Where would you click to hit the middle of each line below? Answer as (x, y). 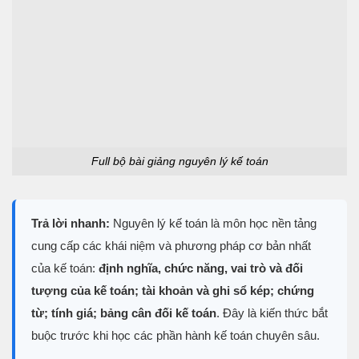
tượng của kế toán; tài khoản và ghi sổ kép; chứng (173, 291)
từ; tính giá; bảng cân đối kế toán (124, 313)
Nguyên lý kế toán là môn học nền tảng (213, 224)
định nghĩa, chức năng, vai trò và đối (201, 268)
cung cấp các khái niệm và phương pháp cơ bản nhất (171, 246)
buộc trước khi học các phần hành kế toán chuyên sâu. (175, 336)
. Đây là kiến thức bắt (272, 313)
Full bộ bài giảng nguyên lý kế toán (179, 162)
